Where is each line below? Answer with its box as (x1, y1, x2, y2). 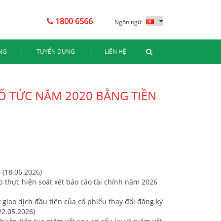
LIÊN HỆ (105, 47, 126, 56)
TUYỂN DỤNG (37, 47, 75, 56)
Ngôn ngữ (114, 17, 142, 26)
